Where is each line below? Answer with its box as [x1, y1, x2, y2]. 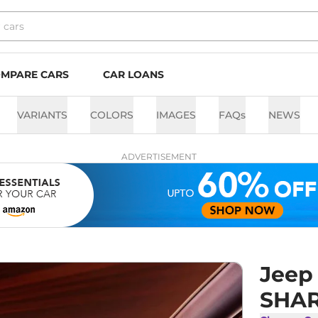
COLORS [90, 109, 133, 121]
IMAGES [156, 109, 196, 121]
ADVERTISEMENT [121, 151, 197, 162]
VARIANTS [17, 109, 67, 121]
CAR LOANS [103, 68, 164, 81]
